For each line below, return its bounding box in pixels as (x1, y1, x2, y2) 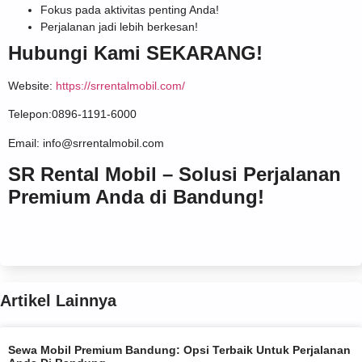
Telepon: (8, 107, 52, 121)
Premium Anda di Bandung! (8, 185, 264, 208)
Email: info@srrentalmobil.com (8, 136, 164, 149)
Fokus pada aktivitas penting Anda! (40, 2, 219, 16)
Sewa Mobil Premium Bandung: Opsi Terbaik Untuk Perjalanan (8, 343, 351, 357)
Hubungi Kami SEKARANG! (8, 41, 263, 64)
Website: (8, 78, 53, 92)
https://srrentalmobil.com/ (56, 78, 185, 92)
